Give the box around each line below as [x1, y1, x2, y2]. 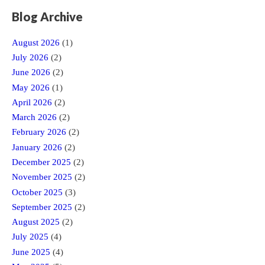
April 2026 [12, 97, 52, 107]
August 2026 [12, 37, 60, 47]
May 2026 [12, 82, 50, 92]
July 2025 [12, 232, 49, 242]
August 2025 [12, 217, 60, 227]
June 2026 [12, 67, 50, 77]
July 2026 [12, 52, 49, 62]
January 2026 [12, 142, 62, 152]
